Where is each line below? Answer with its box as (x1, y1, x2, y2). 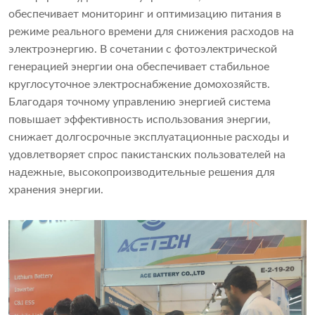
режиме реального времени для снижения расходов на (8, 26, 294, 38)
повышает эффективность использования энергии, (8, 114, 271, 126)
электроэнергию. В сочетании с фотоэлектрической (8, 44, 277, 56)
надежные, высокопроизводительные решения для (8, 167, 275, 179)
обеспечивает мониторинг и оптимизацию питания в (8, 8, 281, 20)
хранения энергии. (8, 184, 103, 196)
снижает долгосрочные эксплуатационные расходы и (8, 131, 289, 143)
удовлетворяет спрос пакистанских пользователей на (8, 149, 285, 161)
